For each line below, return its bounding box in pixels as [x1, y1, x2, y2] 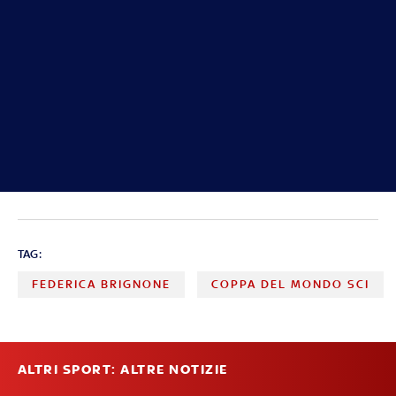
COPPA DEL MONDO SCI [211, 277, 370, 291]
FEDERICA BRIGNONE [31, 277, 171, 291]
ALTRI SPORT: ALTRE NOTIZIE [17, 361, 228, 377]
